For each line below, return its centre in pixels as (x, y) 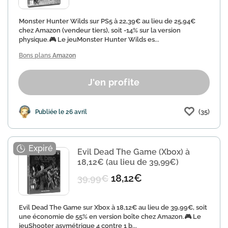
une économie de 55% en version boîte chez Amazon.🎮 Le (110, 217)
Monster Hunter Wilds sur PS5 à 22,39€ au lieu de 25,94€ (107, 21)
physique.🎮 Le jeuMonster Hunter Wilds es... (89, 39)
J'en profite (114, 82)
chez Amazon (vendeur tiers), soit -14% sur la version (100, 30)
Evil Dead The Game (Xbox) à (134, 152)
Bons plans (36, 55)
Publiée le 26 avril (61, 112)
